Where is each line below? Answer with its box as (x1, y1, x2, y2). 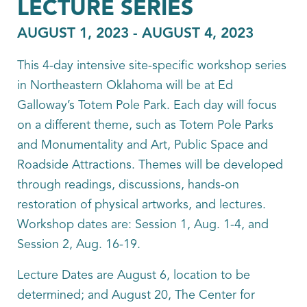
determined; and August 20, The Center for (17, 289, 255, 302)
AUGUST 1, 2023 (17, 27, 129, 41)
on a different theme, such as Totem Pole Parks (17, 119, 273, 132)
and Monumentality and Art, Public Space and (17, 139, 268, 151)
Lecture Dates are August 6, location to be (17, 269, 250, 282)
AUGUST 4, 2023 (142, 27, 254, 41)
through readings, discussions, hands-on (17, 179, 239, 191)
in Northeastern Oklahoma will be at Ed (17, 79, 233, 92)
